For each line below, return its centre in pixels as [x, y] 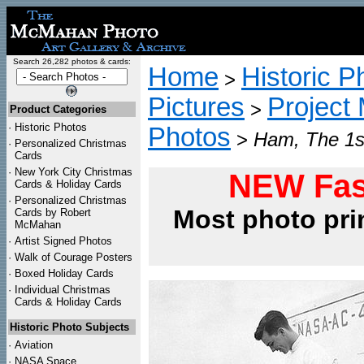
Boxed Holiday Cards [64, 273]
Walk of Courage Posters [74, 257]
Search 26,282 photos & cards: [71, 61]
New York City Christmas [74, 172]
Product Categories [58, 109]
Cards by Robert [53, 212]
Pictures [196, 107]
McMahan [38, 225]
